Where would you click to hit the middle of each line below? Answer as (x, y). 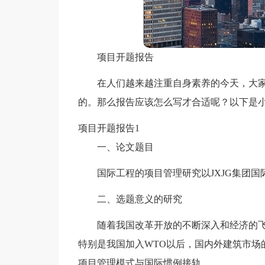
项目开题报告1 (109, 128)
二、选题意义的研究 (139, 199)
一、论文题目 (125, 147)
